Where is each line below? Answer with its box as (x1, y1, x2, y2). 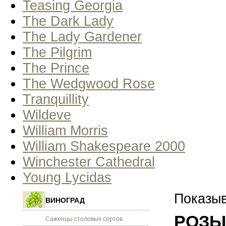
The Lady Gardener (23, 29, 142, 44)
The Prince (23, 61, 89, 76)
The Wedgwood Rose (23, 76, 155, 91)
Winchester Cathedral (23, 154, 155, 169)
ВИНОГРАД (45, 196, 85, 204)
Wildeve (23, 107, 71, 123)
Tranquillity (23, 92, 89, 107)
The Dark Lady (23, 14, 114, 29)
